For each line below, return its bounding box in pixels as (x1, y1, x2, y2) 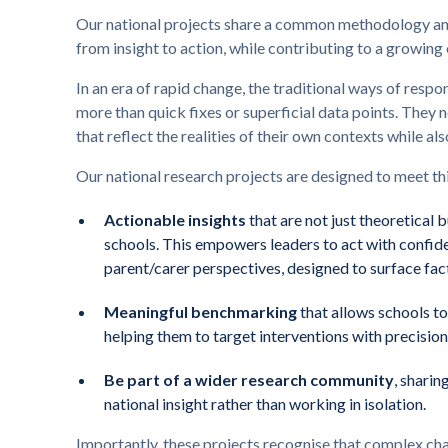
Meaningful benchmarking (103, 302, 297, 322)
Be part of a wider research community (103, 370, 394, 390)
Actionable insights (103, 210, 246, 230)
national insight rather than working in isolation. (103, 394, 426, 414)
